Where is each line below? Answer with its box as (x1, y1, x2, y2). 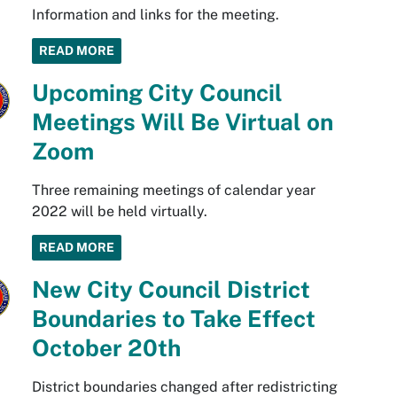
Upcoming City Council (31, 79, 283, 106)
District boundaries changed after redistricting (31, 378, 338, 395)
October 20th (31, 334, 181, 362)
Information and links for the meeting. (31, 6, 279, 23)
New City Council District (31, 276, 310, 303)
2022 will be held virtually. (31, 203, 207, 220)
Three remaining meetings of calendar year (31, 182, 315, 198)
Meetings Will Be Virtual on (31, 108, 333, 136)
